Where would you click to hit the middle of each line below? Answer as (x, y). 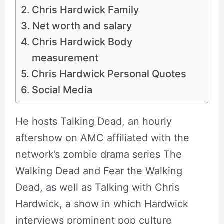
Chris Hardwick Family (85, 10)
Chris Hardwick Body (82, 42)
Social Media (62, 90)
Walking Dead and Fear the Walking (99, 171)
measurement (65, 58)
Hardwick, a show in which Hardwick (102, 204)
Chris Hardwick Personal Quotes (109, 74)
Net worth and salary (82, 26)
